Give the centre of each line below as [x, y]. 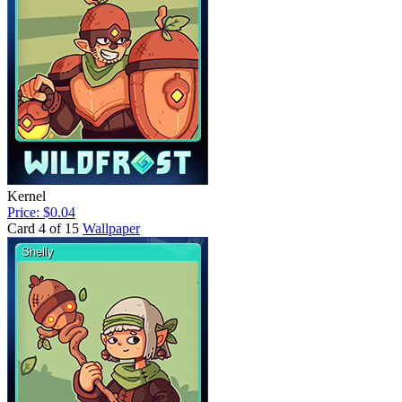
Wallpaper [111, 229]
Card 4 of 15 [43, 229]
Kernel [26, 197]
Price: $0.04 [41, 213]
